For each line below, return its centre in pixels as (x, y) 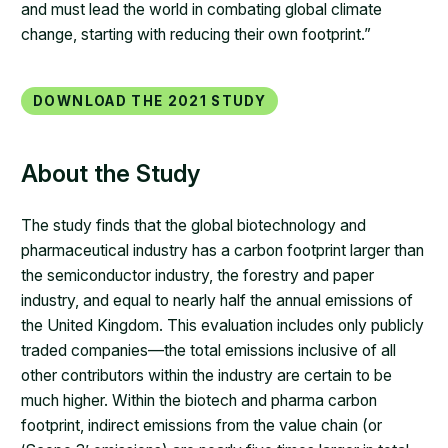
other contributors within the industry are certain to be (207, 375)
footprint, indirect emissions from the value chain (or (202, 425)
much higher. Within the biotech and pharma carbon (199, 400)
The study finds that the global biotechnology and (194, 225)
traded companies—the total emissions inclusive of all (209, 350)
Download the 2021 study (150, 100)
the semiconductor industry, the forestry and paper (198, 275)
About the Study (111, 173)
